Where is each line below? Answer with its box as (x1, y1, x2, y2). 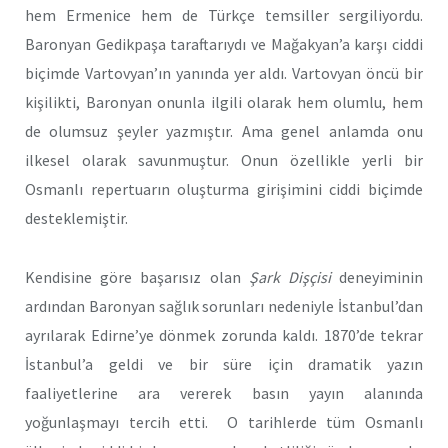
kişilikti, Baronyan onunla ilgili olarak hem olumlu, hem (25, 92, 423, 113)
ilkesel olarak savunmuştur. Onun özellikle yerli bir (25, 150, 423, 171)
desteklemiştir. (25, 208, 128, 229)
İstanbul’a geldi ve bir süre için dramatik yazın (25, 353, 423, 374)
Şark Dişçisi (248, 266, 331, 287)
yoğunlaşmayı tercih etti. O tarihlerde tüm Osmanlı (25, 411, 423, 432)
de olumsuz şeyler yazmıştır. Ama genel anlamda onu (25, 121, 423, 142)
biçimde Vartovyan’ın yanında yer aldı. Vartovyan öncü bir (25, 63, 423, 84)
